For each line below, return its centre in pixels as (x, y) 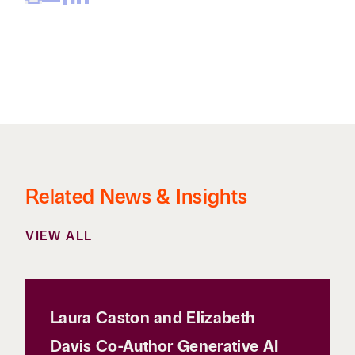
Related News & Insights (137, 197)
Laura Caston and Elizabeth (153, 318)
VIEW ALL (59, 236)
